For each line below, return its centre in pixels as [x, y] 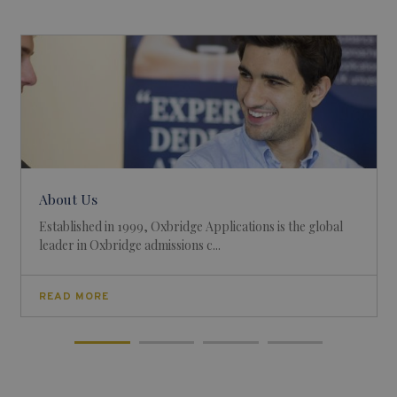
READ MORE [74, 296]
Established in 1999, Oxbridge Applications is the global [191, 227]
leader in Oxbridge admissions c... [129, 245]
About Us [68, 199]
